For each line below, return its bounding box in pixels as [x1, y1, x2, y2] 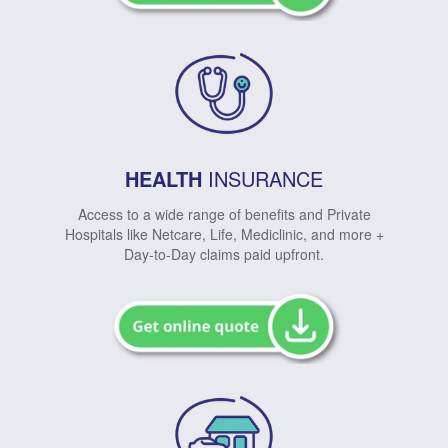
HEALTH [125, 164, 202, 194]
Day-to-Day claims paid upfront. [124, 244, 324, 265]
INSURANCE [202, 164, 323, 194]
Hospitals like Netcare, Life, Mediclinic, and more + [64, 224, 384, 245]
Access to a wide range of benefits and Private [77, 204, 371, 225]
